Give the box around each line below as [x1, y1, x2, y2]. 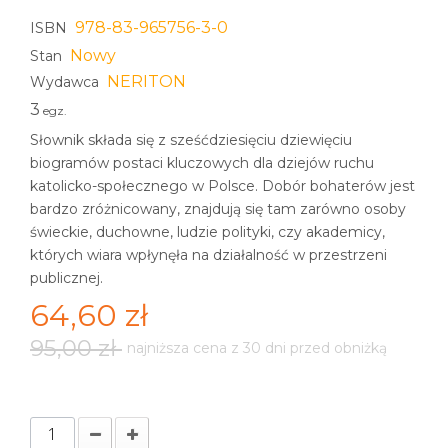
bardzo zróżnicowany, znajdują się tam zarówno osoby [30, 200, 406, 218]
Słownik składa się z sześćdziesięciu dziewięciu [30, 131, 352, 149]
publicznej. [30, 269, 103, 287]
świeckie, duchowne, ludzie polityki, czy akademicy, [30, 223, 385, 241]
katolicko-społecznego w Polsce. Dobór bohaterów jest [30, 177, 415, 195]
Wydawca [30, 73, 99, 91]
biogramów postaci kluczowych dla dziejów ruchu [30, 154, 374, 172]
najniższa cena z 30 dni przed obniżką [127, 339, 387, 357]
